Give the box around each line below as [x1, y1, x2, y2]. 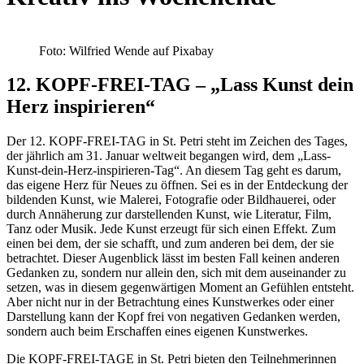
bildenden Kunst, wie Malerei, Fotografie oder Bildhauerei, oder [6, 193, 336, 207]
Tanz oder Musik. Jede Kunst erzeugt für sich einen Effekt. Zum [6, 222, 336, 236]
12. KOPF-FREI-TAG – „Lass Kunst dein [6, 74, 353, 96]
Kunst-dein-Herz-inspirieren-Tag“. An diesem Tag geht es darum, [6, 163, 341, 178]
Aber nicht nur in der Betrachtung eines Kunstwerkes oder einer [6, 295, 334, 310]
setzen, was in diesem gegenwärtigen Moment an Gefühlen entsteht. [6, 280, 354, 295]
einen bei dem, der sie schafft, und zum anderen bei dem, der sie [6, 236, 334, 251]
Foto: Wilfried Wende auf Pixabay [39, 43, 214, 58]
